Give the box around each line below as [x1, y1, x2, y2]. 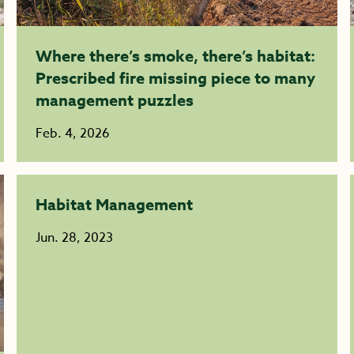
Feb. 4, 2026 [36, 124, 111, 143]
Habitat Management [36, 194, 194, 215]
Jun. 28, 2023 [36, 228, 114, 247]
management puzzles [36, 89, 194, 111]
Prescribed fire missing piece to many [36, 67, 316, 88]
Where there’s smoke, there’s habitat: [36, 45, 316, 66]
